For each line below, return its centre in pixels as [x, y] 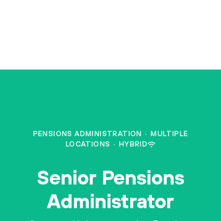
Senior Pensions [110, 177]
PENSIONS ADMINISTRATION [87, 134]
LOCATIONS [88, 144]
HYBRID [133, 144]
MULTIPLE [169, 134]
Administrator [110, 201]
